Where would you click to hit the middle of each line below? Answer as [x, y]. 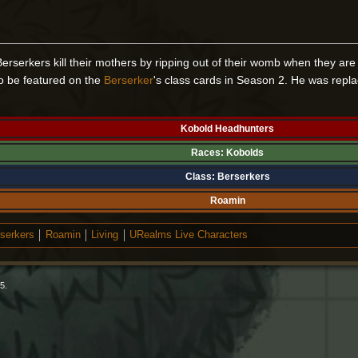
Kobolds [245, 153]
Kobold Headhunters [228, 129]
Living [105, 235]
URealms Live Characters [189, 235]
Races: [208, 153]
